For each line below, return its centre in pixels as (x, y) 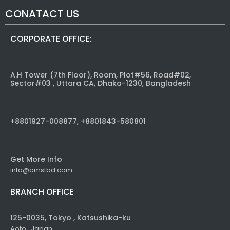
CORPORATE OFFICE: (51, 39)
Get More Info (36, 159)
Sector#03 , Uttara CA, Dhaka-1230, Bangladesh (101, 83)
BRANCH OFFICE (42, 192)
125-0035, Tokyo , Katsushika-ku (71, 218)
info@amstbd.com (41, 170)
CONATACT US (42, 14)
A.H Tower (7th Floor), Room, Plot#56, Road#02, (101, 75)
